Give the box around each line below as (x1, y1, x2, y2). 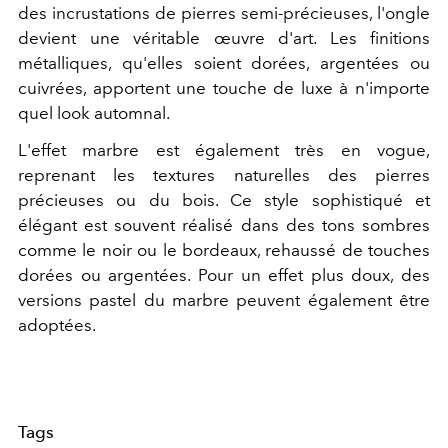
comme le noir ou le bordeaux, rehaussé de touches (18, 240, 430, 261)
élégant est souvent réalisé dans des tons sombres (18, 215, 430, 236)
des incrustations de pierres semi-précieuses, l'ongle (18, 3, 430, 24)
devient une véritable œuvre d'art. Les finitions (18, 28, 430, 49)
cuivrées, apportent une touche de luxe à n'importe (18, 78, 430, 99)
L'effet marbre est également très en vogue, (18, 140, 430, 161)
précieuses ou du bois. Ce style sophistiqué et (18, 190, 430, 211)
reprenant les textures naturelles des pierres (18, 165, 430, 186)
